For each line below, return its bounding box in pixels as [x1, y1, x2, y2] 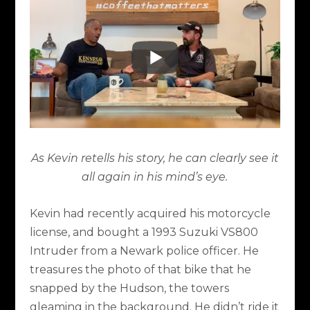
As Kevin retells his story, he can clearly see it [30, 152, 279, 165]
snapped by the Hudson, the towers [29, 281, 229, 295]
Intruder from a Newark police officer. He [29, 244, 259, 257]
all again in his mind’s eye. [82, 170, 228, 184]
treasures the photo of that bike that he [29, 262, 251, 276]
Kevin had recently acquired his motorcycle [29, 206, 271, 220]
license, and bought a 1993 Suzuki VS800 [29, 225, 258, 239]
